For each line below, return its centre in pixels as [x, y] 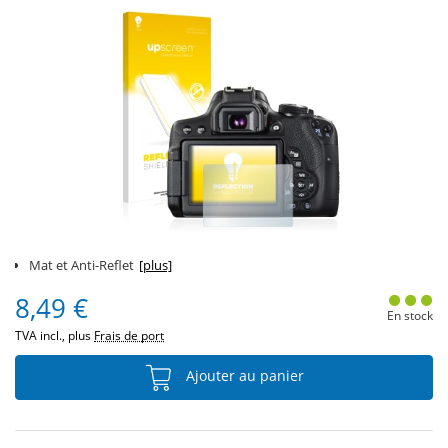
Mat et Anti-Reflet [81, 265]
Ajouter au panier [243, 376]
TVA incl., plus [54, 335]
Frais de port [129, 335]
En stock [409, 315]
